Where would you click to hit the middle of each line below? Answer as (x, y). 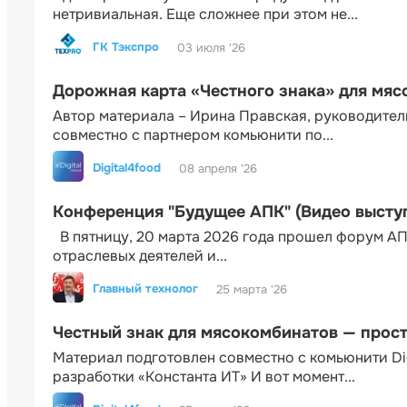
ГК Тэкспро (126, 47)
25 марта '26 (252, 289)
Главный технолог (145, 289)
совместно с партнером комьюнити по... (193, 135)
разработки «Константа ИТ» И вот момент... (204, 377)
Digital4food (127, 168)
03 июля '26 (211, 47)
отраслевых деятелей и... (140, 256)
